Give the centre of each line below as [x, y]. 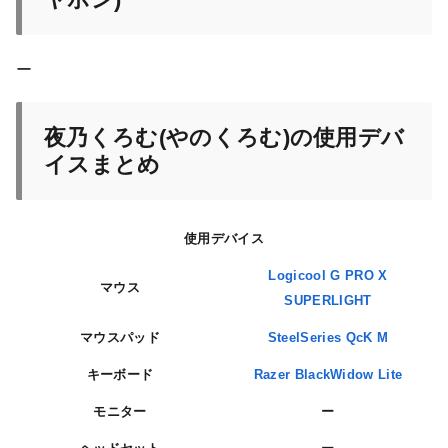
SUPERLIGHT [328, 301]
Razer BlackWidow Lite [328, 375]
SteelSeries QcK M [328, 338]
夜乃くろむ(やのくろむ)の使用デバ [224, 138]
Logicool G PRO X [328, 276]
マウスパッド [120, 338]
